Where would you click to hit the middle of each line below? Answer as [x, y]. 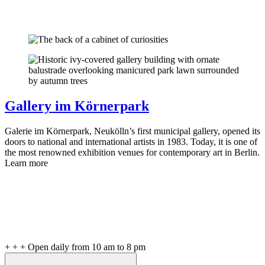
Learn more [26, 163]
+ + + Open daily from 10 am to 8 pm [75, 247]
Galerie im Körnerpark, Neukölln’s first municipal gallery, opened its [132, 131]
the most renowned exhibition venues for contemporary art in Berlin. [132, 152]
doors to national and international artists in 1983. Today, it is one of [131, 141]
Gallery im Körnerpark [77, 106]
